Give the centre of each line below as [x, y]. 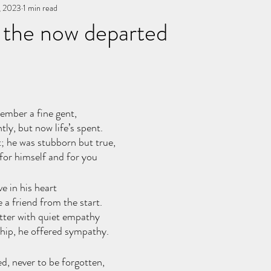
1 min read [40, 8]
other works [207, 9]
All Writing [134, 9]
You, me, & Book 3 [46, 9]
